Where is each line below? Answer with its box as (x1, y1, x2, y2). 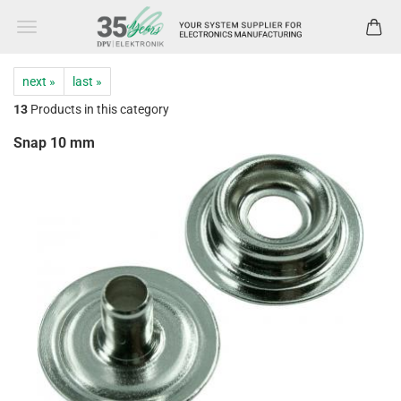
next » (22, 74, 55, 89)
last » (73, 74, 102, 89)
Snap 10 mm (13, 134, 95, 151)
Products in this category (28, 102, 169, 116)
